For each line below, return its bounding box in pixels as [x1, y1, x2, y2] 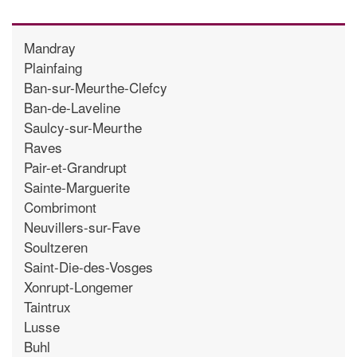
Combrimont [24, 196, 96, 217]
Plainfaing [24, 57, 82, 77]
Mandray [24, 37, 76, 57]
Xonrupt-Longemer [24, 276, 133, 296]
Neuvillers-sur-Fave [24, 216, 140, 237]
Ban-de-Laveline [24, 96, 120, 117]
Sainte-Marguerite [24, 176, 130, 197]
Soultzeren [24, 236, 88, 257]
